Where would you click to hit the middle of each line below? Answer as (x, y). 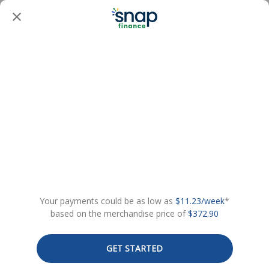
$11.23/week (200, 201)
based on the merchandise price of (119, 213)
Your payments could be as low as (107, 201)
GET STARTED (134, 248)
